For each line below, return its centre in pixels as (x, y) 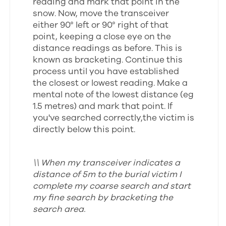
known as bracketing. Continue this (108, 60)
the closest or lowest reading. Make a (110, 83)
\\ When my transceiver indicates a (107, 163)
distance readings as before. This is (108, 48)
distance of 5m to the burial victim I (107, 174)
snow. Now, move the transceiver (101, 13)
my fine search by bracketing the (103, 197)
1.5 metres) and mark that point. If (103, 106)
